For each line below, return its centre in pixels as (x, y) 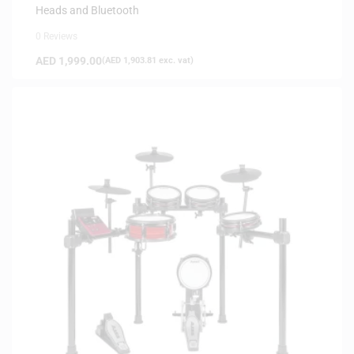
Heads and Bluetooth (87, 10)
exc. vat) (175, 60)
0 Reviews (56, 36)
